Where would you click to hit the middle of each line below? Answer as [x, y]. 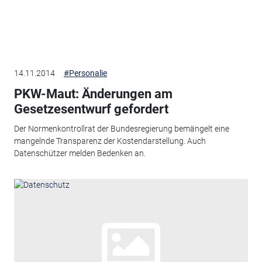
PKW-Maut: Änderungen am [93, 94]
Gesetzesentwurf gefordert [91, 109]
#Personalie [85, 73]
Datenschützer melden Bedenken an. [80, 154]
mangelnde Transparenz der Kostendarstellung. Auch [110, 141]
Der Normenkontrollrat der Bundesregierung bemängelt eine [121, 129]
